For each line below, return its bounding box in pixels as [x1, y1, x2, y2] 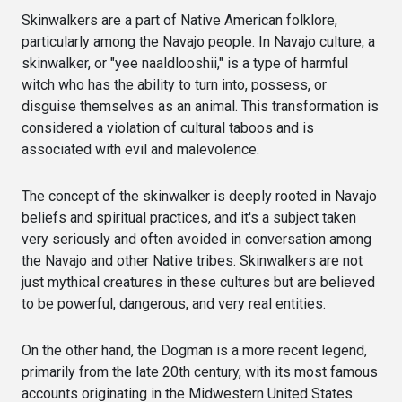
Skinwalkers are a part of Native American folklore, [22, 11, 337, 29]
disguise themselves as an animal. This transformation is [22, 97, 379, 115]
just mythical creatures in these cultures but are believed [22, 273, 375, 291]
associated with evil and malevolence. [22, 140, 259, 158]
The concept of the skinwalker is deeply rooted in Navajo [22, 187, 377, 205]
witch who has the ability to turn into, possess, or [22, 75, 327, 93]
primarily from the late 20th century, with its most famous [22, 363, 378, 380]
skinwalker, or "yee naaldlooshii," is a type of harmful [22, 54, 348, 72]
